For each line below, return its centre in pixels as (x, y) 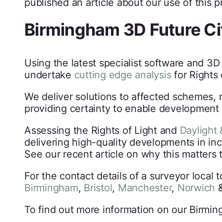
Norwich (197, 188)
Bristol (98, 188)
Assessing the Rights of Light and (102, 131)
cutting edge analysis (123, 75)
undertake (49, 75)
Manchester (145, 188)
